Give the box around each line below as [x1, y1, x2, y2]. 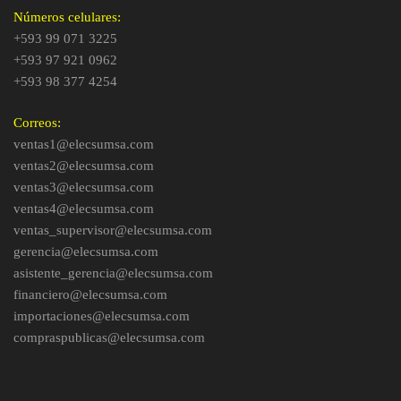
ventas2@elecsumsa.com [13, 158, 154, 173]
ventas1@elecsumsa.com [13, 137, 154, 151]
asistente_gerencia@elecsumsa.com [13, 266, 213, 280]
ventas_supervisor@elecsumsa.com [13, 223, 212, 237]
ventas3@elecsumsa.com [13, 180, 154, 194]
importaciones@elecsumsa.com [13, 309, 190, 323]
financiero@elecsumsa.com [13, 287, 167, 302]
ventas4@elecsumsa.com [13, 201, 154, 216]
